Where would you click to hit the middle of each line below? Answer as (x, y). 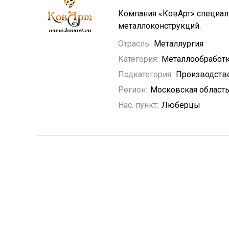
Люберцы (181, 105)
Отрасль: (134, 44)
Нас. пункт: (138, 105)
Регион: (133, 90)
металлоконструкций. (159, 26)
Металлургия (179, 44)
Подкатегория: (145, 74)
